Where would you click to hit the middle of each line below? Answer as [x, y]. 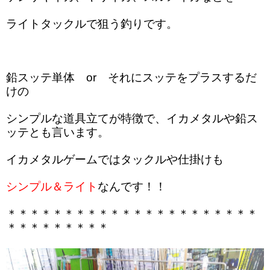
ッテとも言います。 [58, 133]
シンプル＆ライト [52, 187]
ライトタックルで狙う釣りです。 [92, 24]
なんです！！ [132, 187]
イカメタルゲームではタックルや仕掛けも [115, 160]
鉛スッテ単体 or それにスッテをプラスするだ [131, 78]
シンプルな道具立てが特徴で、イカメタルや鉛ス [132, 119]
